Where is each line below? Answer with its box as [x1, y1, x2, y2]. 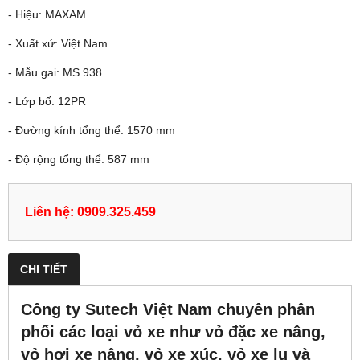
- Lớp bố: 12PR [8, 94, 86, 108]
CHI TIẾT [20, 262, 67, 276]
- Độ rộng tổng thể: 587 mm [8, 152, 149, 166]
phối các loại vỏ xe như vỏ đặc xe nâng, [21, 322, 325, 341]
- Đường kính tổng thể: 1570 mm [8, 123, 175, 137]
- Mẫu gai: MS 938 [8, 65, 102, 79]
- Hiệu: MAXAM [8, 7, 86, 21]
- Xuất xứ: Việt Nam [8, 36, 108, 50]
